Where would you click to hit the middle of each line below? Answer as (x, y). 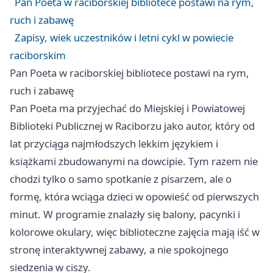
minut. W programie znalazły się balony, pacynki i (125, 214)
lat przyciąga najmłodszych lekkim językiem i (114, 143)
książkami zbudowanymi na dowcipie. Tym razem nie (134, 161)
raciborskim (38, 55)
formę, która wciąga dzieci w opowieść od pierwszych (134, 196)
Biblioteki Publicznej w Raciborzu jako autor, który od (132, 126)
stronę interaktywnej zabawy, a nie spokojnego (119, 249)
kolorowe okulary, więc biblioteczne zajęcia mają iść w (135, 232)
